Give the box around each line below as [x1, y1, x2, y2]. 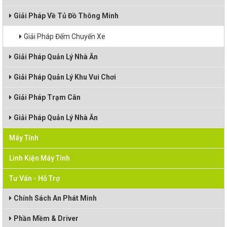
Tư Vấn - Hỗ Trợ [9, 174, 60, 182]
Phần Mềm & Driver [14, 214, 79, 222]
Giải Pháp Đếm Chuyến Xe [24, 32, 105, 41]
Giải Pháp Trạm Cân [14, 93, 81, 101]
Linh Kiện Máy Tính [9, 154, 70, 162]
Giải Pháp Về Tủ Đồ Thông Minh [14, 12, 119, 20]
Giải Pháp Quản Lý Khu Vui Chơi [14, 73, 116, 81]
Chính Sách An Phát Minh [14, 194, 97, 202]
